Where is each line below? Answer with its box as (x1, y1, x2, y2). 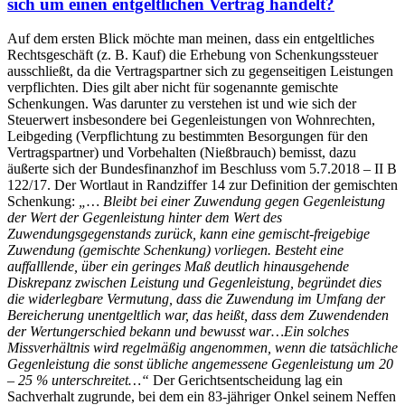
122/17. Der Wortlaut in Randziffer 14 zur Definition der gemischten (7, 177, 398, 193)
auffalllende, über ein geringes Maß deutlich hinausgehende (7, 259, 349, 275)
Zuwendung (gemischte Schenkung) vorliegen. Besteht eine (7, 242, 344, 259)
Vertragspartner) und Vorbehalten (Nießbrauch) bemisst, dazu (7, 145, 356, 161)
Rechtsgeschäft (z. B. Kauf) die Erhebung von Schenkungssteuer (7, 47, 378, 63)
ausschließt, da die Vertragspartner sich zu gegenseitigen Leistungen (7, 63, 393, 80)
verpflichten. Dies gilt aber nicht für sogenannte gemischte (7, 80, 338, 96)
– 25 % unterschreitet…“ (7, 372, 149, 389)
